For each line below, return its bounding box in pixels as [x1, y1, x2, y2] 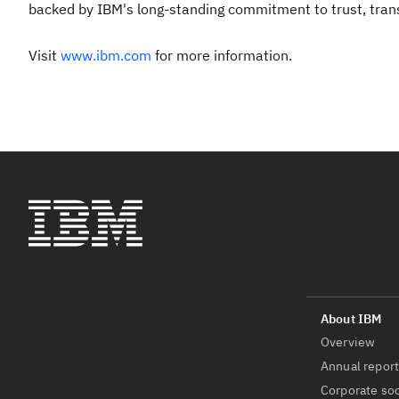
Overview [321, 334, 376, 350]
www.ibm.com [61, 46, 151, 64]
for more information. [151, 46, 292, 64]
